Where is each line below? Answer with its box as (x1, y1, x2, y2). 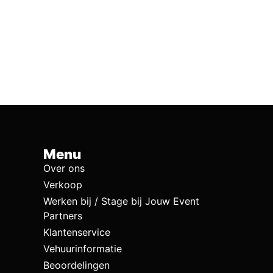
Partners (43, 209, 82, 222)
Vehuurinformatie (43, 242, 122, 255)
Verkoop (43, 178, 82, 191)
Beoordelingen (43, 258, 110, 271)
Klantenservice (43, 225, 110, 238)
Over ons (43, 161, 85, 174)
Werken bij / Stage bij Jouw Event (43, 194, 199, 207)
